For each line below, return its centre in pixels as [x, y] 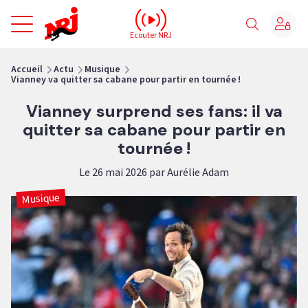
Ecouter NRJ [151, 35]
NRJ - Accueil [108, 12]
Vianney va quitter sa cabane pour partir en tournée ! [126, 80]
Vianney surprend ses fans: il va [154, 111]
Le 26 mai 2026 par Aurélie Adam [154, 173]
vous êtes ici [38, 54]
